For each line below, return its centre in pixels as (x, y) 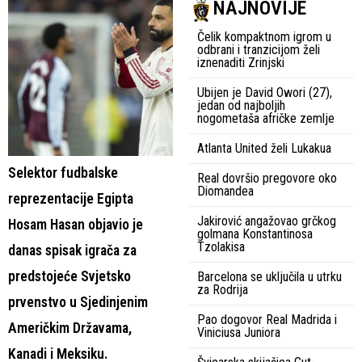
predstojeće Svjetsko (69, 277)
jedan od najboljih (241, 106)
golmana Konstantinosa (255, 234)
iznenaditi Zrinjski (241, 63)
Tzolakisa (221, 247)
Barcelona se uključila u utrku (269, 277)
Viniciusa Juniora (239, 333)
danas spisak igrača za (72, 251)
